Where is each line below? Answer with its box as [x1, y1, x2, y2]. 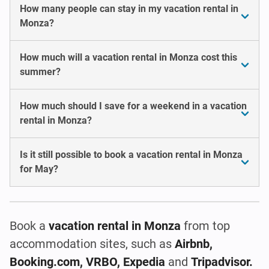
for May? [20, 163, 58, 175]
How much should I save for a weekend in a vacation [20, 100, 247, 112]
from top [181, 218, 230, 233]
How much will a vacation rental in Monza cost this [20, 51, 237, 63]
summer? [20, 65, 61, 77]
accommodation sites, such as [10, 236, 175, 251]
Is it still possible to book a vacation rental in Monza [20, 148, 243, 160]
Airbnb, [175, 236, 213, 251]
